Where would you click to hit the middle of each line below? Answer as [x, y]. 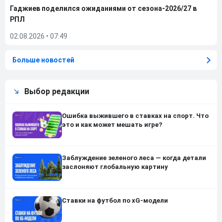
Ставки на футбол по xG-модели [115, 200]
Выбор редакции [57, 91]
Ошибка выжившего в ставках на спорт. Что [135, 116]
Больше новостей [43, 60]
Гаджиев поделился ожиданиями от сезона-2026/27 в [103, 8]
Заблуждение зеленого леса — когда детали [134, 158]
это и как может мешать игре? [112, 125]
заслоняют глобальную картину [115, 167]
